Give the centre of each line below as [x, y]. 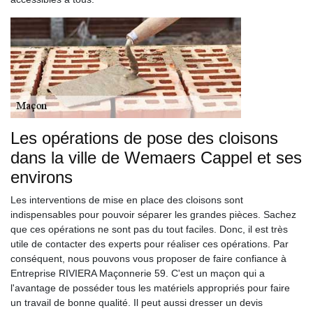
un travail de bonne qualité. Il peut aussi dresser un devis [137, 303]
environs [42, 177]
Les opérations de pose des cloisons [144, 138]
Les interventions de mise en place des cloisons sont [127, 200]
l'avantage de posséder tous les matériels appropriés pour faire [150, 288]
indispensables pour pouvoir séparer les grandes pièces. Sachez [153, 214]
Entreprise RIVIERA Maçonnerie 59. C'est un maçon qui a [138, 273]
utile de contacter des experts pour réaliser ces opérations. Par [150, 244]
